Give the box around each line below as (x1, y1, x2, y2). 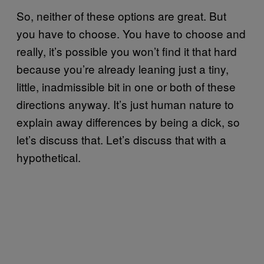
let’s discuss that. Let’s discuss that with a (16, 131, 226, 147)
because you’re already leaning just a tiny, (16, 60, 229, 77)
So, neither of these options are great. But (16, 7, 226, 24)
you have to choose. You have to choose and (16, 25, 246, 41)
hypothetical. (16, 148, 81, 165)
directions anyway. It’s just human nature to (16, 95, 234, 112)
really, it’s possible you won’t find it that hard (16, 42, 237, 59)
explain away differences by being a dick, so (16, 113, 240, 130)
